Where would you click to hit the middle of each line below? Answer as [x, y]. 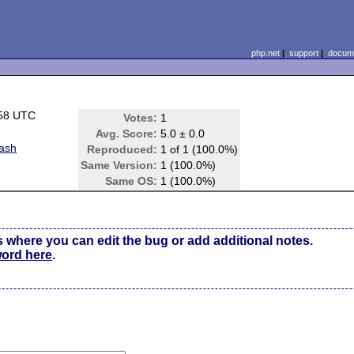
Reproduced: [122, 149]
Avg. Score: [127, 134]
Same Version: [119, 165]
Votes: [141, 118]
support [303, 53]
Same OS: [132, 181]
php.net [265, 53]
